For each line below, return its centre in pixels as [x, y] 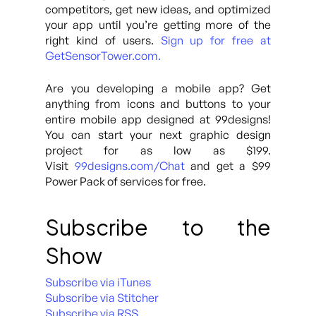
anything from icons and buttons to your [158, 104]
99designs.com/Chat [129, 166]
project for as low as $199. [158, 150]
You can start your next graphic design [158, 135]
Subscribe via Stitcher [102, 298]
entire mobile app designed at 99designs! [158, 119]
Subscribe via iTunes [98, 282]
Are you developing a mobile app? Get [158, 88]
